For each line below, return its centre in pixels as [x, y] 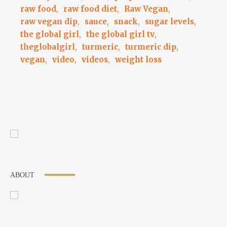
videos [95, 59]
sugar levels [169, 21]
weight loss [138, 59]
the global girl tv [120, 34]
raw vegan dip [49, 21]
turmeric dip [151, 47]
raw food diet [90, 9]
